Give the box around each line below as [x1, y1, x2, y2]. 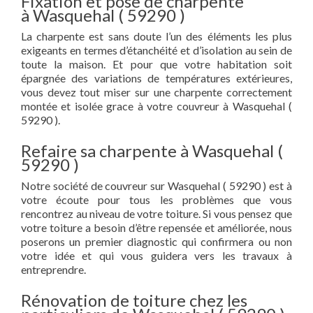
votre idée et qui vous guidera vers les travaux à [21, 249, 292, 262]
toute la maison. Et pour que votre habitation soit [21, 57, 292, 71]
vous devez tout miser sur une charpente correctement [21, 85, 292, 99]
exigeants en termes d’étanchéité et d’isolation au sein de [21, 43, 292, 57]
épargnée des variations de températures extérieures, [21, 71, 292, 85]
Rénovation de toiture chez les [21, 290, 247, 310]
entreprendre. [21, 263, 86, 276]
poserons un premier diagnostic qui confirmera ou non [21, 235, 292, 248]
